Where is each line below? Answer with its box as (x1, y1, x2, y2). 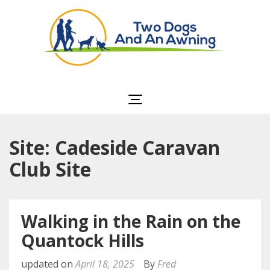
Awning (174, 82, 231, 102)
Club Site (9, 156, 91, 182)
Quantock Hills (21, 229, 144, 252)
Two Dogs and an (141, 67, 264, 87)
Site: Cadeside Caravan (9, 134, 220, 160)
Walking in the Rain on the (21, 210, 240, 233)
